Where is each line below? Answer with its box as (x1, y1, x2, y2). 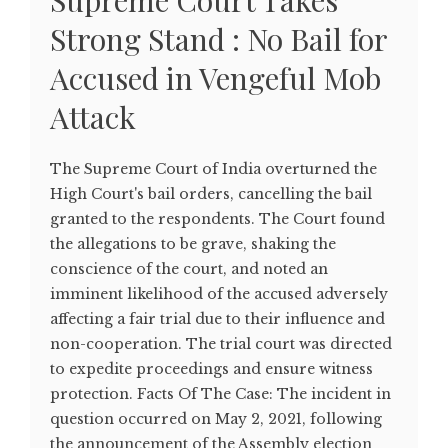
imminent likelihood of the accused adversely (50, 285, 388, 304)
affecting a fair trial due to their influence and (50, 310, 385, 329)
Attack (50, 97, 136, 138)
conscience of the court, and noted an (50, 260, 328, 279)
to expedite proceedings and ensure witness (50, 360, 373, 379)
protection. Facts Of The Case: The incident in (50, 385, 391, 404)
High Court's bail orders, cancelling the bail (50, 185, 372, 204)
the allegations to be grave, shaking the (50, 235, 336, 254)
